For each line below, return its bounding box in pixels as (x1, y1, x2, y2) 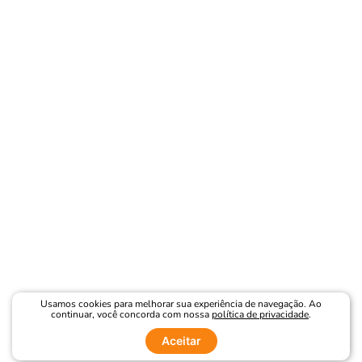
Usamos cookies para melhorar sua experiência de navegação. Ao (40, 297, 322, 310)
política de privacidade (212, 308, 309, 321)
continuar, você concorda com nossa (51, 308, 209, 321)
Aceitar (161, 334, 201, 347)
